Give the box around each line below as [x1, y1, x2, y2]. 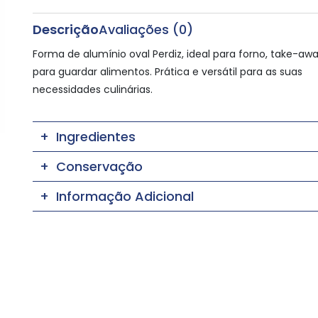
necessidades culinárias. [32, 82, 153, 97]
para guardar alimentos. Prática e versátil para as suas [32, 65, 302, 79]
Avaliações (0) [98, 21, 193, 39]
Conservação [55, 158, 143, 176]
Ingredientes [55, 128, 136, 146]
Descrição [32, 21, 99, 39]
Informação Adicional [55, 187, 194, 206]
